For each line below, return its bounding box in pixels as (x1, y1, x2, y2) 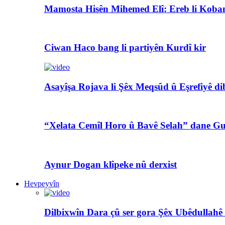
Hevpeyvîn (24, 179, 59, 188)
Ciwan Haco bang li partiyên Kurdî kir (44, 42, 206, 53)
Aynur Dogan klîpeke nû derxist (44, 159, 177, 170)
